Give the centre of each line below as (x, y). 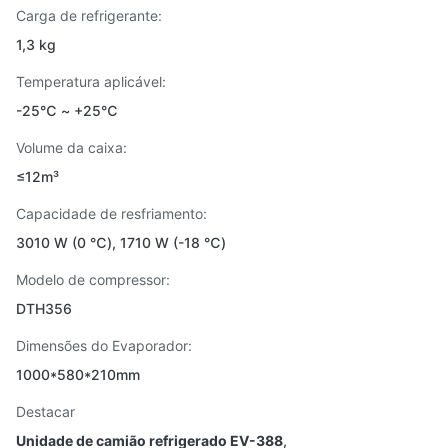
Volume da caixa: (71, 147)
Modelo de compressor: (93, 279)
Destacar (45, 411)
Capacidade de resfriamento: (111, 213)
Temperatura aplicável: (91, 81)
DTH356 (44, 308)
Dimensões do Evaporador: (104, 345)
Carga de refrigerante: (89, 15)
